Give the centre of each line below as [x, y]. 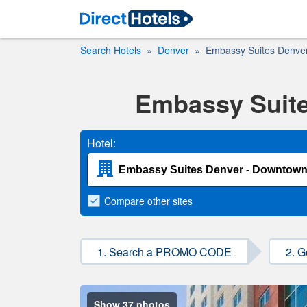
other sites [170, 201]
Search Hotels [111, 50]
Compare [126, 201]
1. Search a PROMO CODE [164, 252]
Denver [173, 50]
